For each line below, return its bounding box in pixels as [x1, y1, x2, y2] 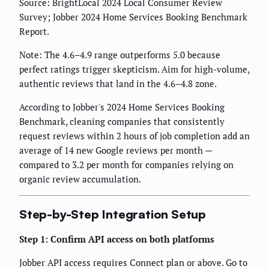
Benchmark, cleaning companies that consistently [19, 115, 225, 127]
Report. [19, 25, 49, 37]
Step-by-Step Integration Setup [19, 206, 206, 222]
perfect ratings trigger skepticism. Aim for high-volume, [19, 63, 249, 75]
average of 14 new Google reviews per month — [19, 144, 212, 156]
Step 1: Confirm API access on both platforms [19, 233, 214, 246]
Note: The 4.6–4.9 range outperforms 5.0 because [19, 49, 220, 61]
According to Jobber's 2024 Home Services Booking [19, 101, 225, 113]
